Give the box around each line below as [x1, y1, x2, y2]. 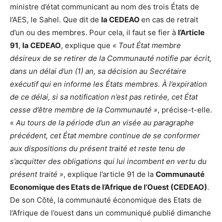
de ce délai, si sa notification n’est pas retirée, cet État [10, 92, 198, 102]
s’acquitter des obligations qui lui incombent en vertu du [10, 157, 207, 166]
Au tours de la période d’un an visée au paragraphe [14, 118, 194, 128]
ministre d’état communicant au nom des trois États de [10, 2, 199, 12]
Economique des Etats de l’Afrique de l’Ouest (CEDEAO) [10, 182, 207, 192]
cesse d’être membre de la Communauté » [10, 105, 158, 115]
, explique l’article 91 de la [63, 169, 156, 179]
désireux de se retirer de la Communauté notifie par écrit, [10, 54, 212, 63]
